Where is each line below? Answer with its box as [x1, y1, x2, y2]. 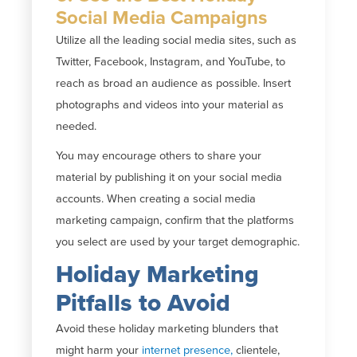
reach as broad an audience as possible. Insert [56, 76, 292, 90]
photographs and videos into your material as [56, 97, 284, 112]
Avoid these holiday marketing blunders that [56, 321, 279, 335]
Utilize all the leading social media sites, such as [56, 33, 297, 47]
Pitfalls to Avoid [56, 288, 231, 318]
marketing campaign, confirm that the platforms [56, 213, 295, 227]
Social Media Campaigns [56, 6, 268, 29]
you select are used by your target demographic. [56, 234, 300, 249]
